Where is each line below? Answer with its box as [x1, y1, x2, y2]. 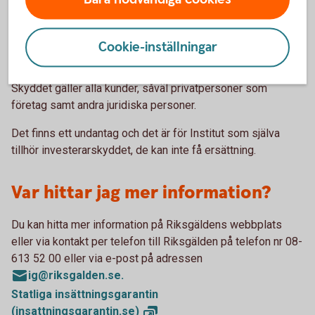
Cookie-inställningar [98, 38, 217, 56]
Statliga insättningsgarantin [11, 288, 158, 301]
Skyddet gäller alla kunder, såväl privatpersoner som [11, 82, 267, 95]
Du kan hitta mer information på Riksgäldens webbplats [11, 218, 282, 231]
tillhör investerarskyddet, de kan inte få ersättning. [11, 143, 256, 157]
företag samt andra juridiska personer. [11, 98, 196, 112]
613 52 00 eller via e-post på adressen [11, 252, 205, 265]
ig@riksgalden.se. [28, 269, 124, 282]
